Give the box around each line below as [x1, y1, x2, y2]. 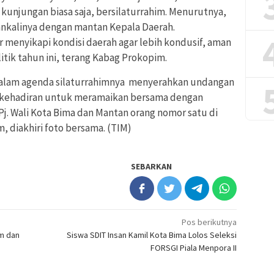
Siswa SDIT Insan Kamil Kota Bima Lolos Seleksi [67, 229, 237, 241]
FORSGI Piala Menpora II [150, 242, 237, 254]
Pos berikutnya [182, 217, 237, 228]
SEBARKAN [131, 161, 172, 172]
